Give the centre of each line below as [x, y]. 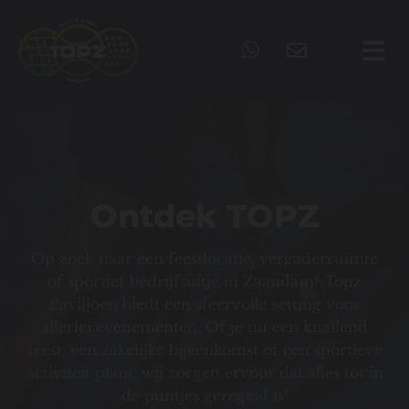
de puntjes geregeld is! [204, 396]
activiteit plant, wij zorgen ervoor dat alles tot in [204, 373]
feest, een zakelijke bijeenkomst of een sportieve [204, 350]
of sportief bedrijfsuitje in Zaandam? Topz [204, 282]
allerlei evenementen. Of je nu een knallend [204, 327]
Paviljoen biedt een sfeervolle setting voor [204, 304]
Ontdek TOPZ [204, 216]
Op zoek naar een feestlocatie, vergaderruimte [204, 259]
